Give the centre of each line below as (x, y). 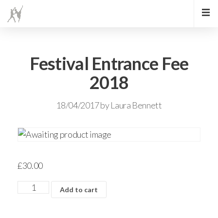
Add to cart (79, 190)
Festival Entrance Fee (109, 63)
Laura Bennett (136, 105)
